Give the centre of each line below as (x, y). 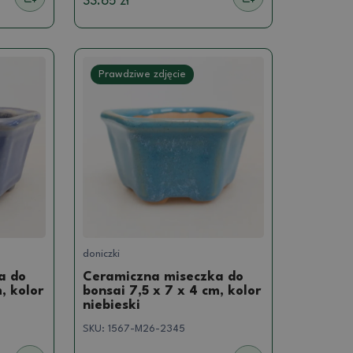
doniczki (102, 254)
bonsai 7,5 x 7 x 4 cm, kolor (172, 291)
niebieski (112, 305)
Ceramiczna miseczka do (163, 277)
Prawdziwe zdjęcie (143, 75)
